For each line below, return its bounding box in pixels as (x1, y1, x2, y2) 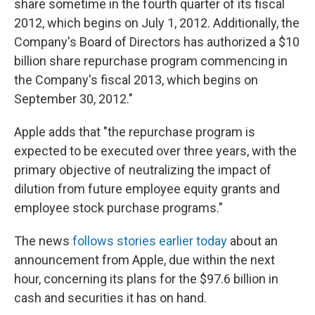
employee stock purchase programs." (14, 200, 223, 215)
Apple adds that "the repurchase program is (14, 124, 255, 139)
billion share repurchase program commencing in (14, 53, 288, 68)
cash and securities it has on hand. (14, 290, 207, 305)
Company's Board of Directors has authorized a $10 (14, 34, 300, 49)
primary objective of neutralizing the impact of (14, 162, 271, 177)
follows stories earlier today (72, 233, 227, 248)
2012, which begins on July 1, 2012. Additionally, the (14, 15, 300, 30)
